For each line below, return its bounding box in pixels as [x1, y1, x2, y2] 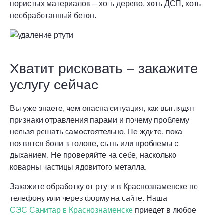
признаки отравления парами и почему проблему [10, 116, 189, 125]
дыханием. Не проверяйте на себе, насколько [10, 151, 176, 160]
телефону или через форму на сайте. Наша [10, 194, 167, 203]
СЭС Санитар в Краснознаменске [10, 206, 133, 215]
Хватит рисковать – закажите [10, 61, 198, 77]
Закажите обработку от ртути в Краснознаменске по [10, 182, 198, 191]
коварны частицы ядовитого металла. [10, 163, 147, 172]
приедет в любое [133, 206, 196, 215]
